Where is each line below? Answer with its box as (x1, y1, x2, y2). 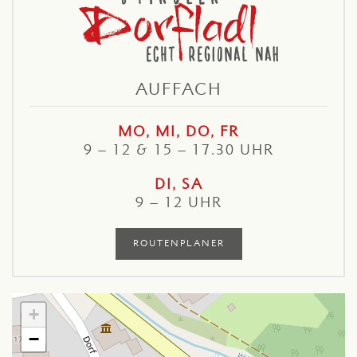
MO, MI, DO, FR (118, 123, 239, 140)
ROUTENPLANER (132, 237, 225, 249)
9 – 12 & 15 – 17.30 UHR (83, 141, 274, 159)
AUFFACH (135, 78, 222, 99)
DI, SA (154, 175, 203, 193)
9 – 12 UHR (135, 194, 222, 211)
